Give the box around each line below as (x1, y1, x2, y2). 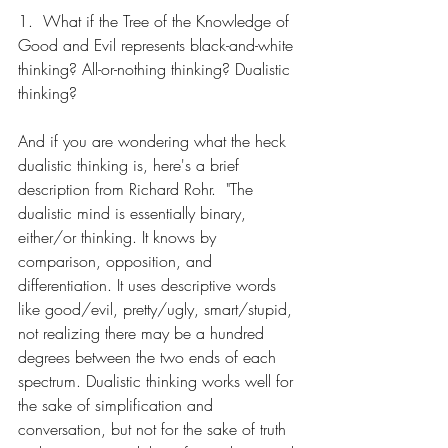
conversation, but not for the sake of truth (18, 418, 291, 441)
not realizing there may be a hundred (18, 322, 269, 345)
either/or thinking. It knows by (18, 226, 221, 249)
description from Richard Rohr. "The (18, 178, 258, 201)
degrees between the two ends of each (18, 346, 281, 369)
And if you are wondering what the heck (18, 130, 291, 153)
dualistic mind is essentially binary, (18, 202, 251, 225)
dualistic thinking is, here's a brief (18, 154, 244, 177)
